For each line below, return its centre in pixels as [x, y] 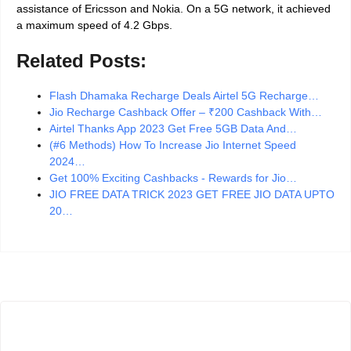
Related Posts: [81, 61]
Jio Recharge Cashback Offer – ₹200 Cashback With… [186, 112]
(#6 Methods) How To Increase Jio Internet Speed [173, 145]
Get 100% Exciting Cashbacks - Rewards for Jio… [173, 178]
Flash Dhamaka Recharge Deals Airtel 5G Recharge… [184, 96]
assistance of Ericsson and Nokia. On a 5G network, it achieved [174, 9]
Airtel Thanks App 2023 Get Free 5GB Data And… [173, 129]
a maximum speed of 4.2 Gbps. [94, 25]
